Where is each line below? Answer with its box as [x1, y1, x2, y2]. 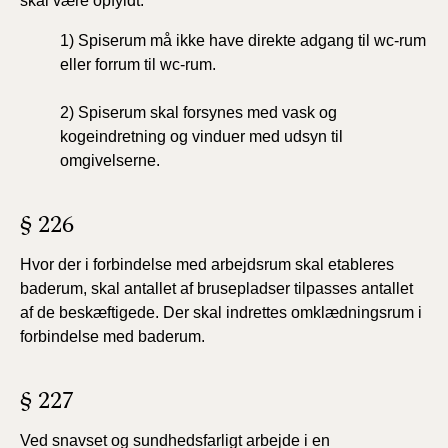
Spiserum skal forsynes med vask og [78, 104, 337, 121]
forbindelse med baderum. [20, 328, 205, 345]
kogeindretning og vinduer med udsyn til [60, 128, 343, 145]
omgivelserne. [60, 152, 160, 169]
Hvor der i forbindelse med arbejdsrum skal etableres [20, 256, 394, 273]
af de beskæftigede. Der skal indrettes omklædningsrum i [20, 304, 422, 321]
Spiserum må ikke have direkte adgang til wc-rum [78, 32, 426, 49]
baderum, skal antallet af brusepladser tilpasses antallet [20, 280, 413, 297]
